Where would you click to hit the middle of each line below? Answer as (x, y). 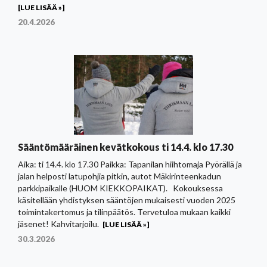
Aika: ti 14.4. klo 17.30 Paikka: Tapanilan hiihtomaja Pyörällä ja (130, 164)
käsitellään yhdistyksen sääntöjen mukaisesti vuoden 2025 (127, 200)
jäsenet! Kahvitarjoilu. (58, 224)
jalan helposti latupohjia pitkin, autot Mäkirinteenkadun (119, 176)
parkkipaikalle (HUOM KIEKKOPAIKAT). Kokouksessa (120, 188)
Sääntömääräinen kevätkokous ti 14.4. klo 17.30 (125, 147)
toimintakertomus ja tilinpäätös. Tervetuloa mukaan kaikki (124, 212)
